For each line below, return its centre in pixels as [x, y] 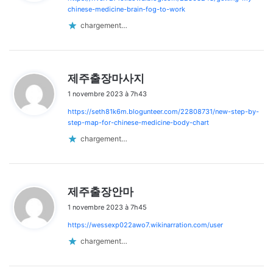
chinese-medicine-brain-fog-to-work [126, 9]
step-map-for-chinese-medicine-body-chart [138, 122]
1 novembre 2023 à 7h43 [107, 94]
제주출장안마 [101, 191]
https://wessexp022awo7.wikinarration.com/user [145, 225]
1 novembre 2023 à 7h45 [107, 207]
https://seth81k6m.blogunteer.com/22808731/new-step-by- [163, 111]
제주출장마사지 [106, 78]
